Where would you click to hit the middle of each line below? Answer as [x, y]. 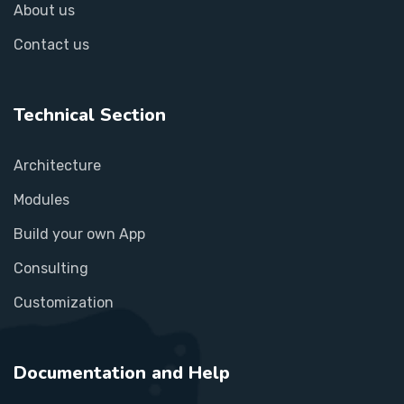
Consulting [51, 269]
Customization [64, 303]
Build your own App [79, 234]
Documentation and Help [122, 373]
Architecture [57, 166]
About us [44, 11]
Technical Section [90, 115]
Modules [41, 200]
